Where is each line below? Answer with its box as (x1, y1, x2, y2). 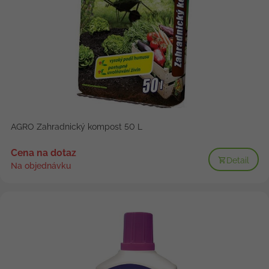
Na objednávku (10, 161, 71, 171)
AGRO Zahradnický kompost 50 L (10, 122, 142, 132)
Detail (226, 155, 249, 165)
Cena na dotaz (10, 147, 76, 159)
